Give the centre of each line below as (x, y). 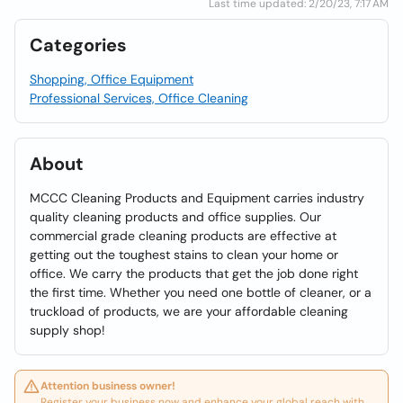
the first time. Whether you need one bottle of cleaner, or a (201, 292)
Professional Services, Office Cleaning (139, 98)
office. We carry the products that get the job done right (194, 273)
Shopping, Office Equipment (112, 79)
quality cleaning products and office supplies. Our (175, 217)
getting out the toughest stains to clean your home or (184, 255)
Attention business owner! (108, 386)
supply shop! (67, 330)
